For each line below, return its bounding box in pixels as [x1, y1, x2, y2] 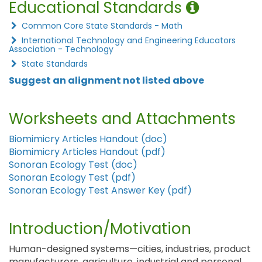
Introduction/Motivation [9, 218, 191, 239]
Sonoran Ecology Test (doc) [9, 158, 137, 171]
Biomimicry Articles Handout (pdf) [9, 145, 166, 158]
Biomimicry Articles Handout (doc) [9, 132, 167, 146]
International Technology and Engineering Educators [19, 35, 236, 46]
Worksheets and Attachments [9, 108, 236, 129]
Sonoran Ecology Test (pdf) [9, 171, 136, 184]
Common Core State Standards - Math [19, 20, 182, 32]
